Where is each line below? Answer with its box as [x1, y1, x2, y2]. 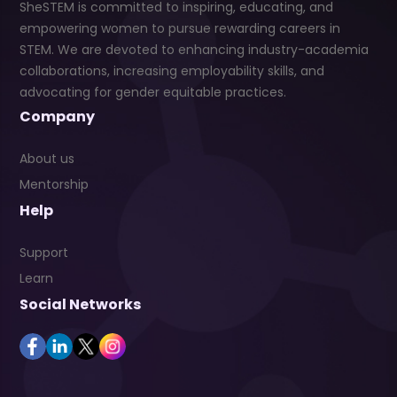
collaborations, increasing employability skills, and [19, 62, 324, 81]
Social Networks [19, 294, 141, 315]
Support [19, 244, 68, 262]
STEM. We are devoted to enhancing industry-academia [19, 41, 369, 59]
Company [19, 106, 95, 128]
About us [19, 150, 74, 168]
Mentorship [19, 175, 89, 194]
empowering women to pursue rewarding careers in [19, 19, 340, 38]
